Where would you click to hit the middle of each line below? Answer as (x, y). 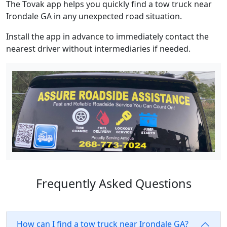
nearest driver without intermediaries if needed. (98, 49)
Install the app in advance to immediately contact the (107, 37)
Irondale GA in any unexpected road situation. (94, 16)
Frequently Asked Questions (113, 183)
